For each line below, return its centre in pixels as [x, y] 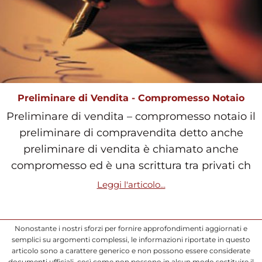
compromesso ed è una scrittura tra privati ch [131, 166]
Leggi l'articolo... [131, 185]
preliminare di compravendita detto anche [131, 133]
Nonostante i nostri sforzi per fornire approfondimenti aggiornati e [131, 229]
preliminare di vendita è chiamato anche [131, 149]
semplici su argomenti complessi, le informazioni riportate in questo [131, 240]
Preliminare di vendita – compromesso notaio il [131, 117]
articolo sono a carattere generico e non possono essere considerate [131, 251]
